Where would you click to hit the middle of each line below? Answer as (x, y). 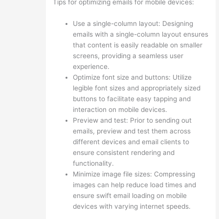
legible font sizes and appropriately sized (136, 88)
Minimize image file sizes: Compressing (134, 174)
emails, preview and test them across (131, 131)
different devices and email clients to (131, 142)
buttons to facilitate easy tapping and (131, 99)
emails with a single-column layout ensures (140, 34)
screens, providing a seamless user (128, 56)
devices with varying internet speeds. (131, 207)
